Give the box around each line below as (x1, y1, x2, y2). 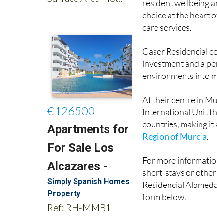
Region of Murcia (142, 114, 207, 125)
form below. (142, 174, 186, 186)
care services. (142, 5, 192, 16)
